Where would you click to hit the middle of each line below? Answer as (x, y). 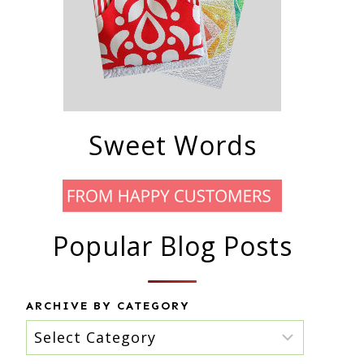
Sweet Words (172, 145)
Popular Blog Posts (172, 245)
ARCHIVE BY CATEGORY (108, 305)
